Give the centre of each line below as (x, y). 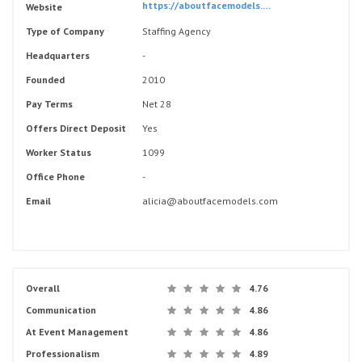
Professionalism (63, 354)
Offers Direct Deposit (76, 128)
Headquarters (58, 55)
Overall (43, 288)
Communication (61, 310)
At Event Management (77, 332)
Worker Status (59, 152)
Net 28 (157, 104)
